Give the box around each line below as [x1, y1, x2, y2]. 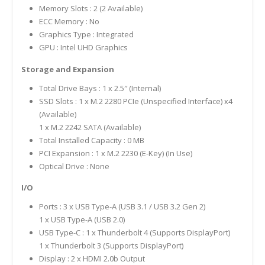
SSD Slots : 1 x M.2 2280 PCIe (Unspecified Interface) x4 [38, 95, 232, 106]
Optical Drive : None [38, 160, 109, 172]
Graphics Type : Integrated [38, 28, 134, 40]
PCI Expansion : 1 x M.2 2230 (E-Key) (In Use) [38, 147, 192, 159]
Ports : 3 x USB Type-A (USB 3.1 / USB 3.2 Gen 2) [38, 201, 205, 212]
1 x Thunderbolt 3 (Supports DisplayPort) [38, 240, 183, 251]
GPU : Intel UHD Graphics [38, 41, 128, 53]
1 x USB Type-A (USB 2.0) [38, 214, 125, 225]
